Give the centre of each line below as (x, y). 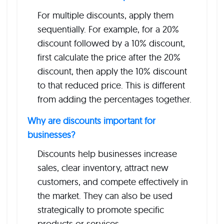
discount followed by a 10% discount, (111, 43)
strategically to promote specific (101, 210)
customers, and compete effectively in (113, 182)
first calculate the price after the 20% (109, 57)
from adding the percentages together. (114, 99)
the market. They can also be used (105, 196)
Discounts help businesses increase (107, 154)
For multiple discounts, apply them (105, 15)
